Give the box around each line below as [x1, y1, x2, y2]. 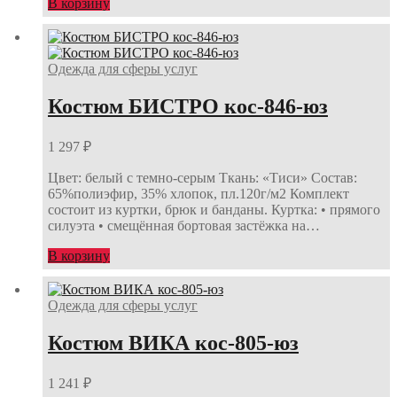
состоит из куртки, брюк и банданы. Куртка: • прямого [48, 201, 380, 217]
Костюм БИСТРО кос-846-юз [48, 95, 328, 119]
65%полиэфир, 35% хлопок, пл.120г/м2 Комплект [48, 185, 349, 201]
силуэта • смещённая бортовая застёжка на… [48, 217, 320, 233]
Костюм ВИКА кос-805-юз [48, 331, 299, 355]
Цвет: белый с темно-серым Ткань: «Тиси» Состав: [48, 169, 357, 185]
